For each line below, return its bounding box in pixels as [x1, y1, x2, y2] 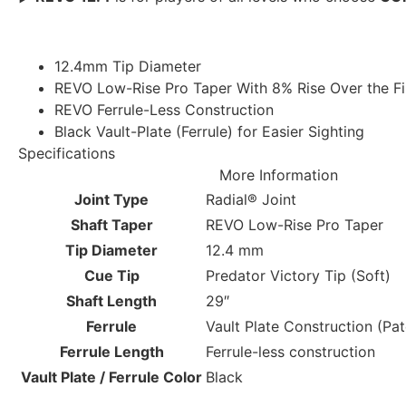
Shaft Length [66, 291, 157, 310]
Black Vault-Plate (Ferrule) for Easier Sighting [54, 121, 364, 140]
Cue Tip [83, 266, 140, 285]
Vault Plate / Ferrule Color [21, 367, 202, 386]
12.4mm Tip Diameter [54, 56, 201, 75]
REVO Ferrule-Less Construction [54, 100, 274, 119]
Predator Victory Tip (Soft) [206, 266, 391, 285]
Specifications [18, 143, 115, 162]
